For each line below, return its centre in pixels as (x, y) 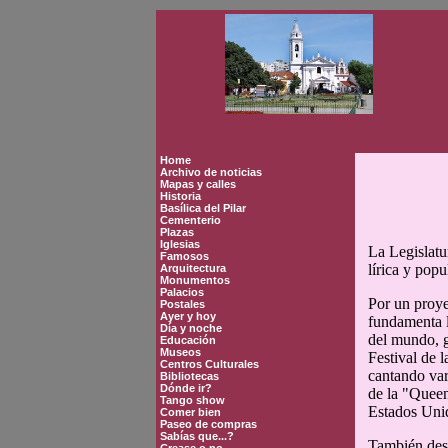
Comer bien (190, 412)
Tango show (192, 400)
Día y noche (191, 328)
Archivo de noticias (211, 172)
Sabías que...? (197, 436)
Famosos (184, 256)
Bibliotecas (189, 376)
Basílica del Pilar (203, 208)
